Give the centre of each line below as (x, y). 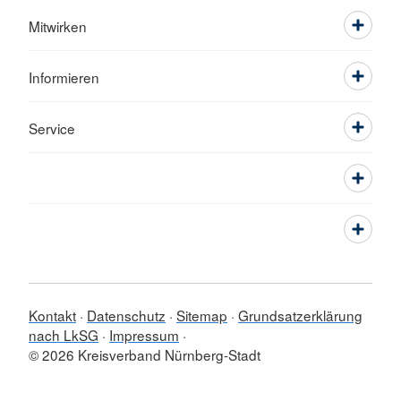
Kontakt (52, 315)
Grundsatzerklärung (300, 315)
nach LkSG (64, 335)
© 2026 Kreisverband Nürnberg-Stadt (145, 354)
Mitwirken (58, 26)
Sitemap (202, 315)
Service (52, 128)
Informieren (64, 77)
